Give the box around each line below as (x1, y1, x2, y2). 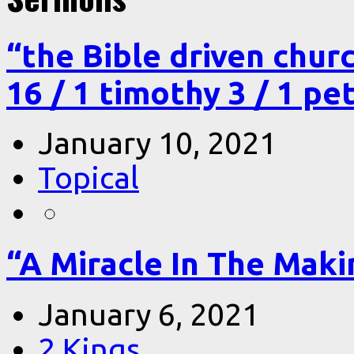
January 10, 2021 (38, 126, 277, 160)
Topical (38, 160, 139, 195)
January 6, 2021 (38, 296, 259, 331)
